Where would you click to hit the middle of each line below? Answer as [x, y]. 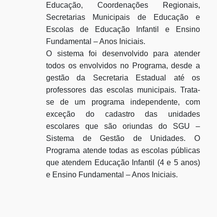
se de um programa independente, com [123, 102]
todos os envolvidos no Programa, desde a [123, 66]
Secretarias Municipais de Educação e [123, 17]
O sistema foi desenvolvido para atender [123, 54]
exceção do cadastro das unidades [123, 114]
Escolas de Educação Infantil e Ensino [123, 29]
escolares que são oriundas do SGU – [123, 126]
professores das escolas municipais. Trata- [123, 90]
